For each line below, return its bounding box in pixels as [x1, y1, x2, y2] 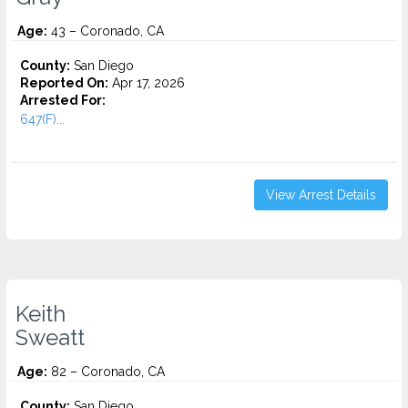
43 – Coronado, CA [47, 24, 164, 38]
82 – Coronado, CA [47, 364, 165, 379]
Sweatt [15, 325, 85, 351]
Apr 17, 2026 [108, 76, 185, 90]
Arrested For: [20, 93, 106, 107]
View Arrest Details [266, 188, 376, 202]
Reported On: [20, 76, 108, 90]
